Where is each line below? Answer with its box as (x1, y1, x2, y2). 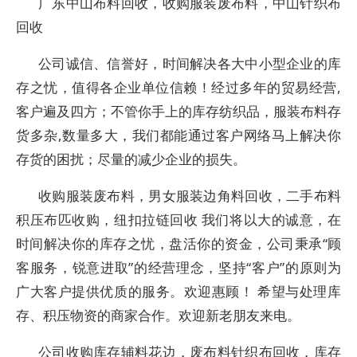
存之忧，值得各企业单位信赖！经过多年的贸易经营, (16, 78, 341, 96)
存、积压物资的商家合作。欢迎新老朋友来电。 (16, 306, 300, 324)
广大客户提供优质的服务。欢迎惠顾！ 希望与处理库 (16, 282, 341, 300)
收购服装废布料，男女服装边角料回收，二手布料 (38, 186, 341, 205)
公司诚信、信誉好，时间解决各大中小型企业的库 (38, 54, 341, 73)
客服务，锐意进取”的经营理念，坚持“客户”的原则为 (16, 258, 341, 277)
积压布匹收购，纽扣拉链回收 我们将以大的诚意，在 (16, 210, 341, 229)
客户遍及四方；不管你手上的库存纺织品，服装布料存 (16, 102, 341, 120)
